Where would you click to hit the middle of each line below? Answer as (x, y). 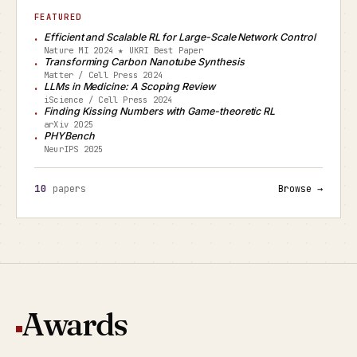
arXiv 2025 (69, 124)
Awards (75, 324)
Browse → (300, 188)
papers (67, 188)
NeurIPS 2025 (74, 149)
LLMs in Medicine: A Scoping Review (129, 86)
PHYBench (69, 136)
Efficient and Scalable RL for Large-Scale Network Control (180, 37)
